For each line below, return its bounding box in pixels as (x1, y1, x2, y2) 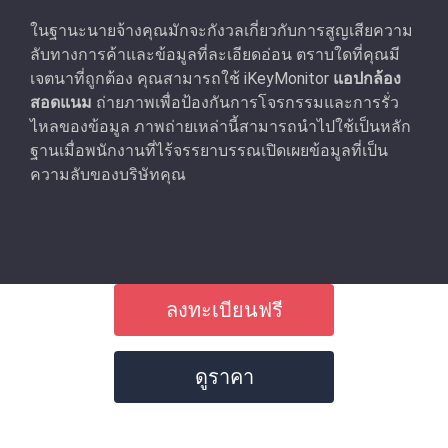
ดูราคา (194, 364, 254, 389)
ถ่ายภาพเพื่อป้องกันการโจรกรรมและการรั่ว (92, 92, 399, 112)
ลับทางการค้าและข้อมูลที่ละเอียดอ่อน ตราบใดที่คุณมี (30, 44, 400, 64)
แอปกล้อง (333, 68, 401, 88)
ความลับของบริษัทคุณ (30, 164, 186, 184)
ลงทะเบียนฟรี (165, 297, 283, 322)
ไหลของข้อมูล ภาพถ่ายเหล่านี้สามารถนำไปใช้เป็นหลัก (30, 116, 411, 136)
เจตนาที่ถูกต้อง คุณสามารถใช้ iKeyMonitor (30, 68, 333, 88)
